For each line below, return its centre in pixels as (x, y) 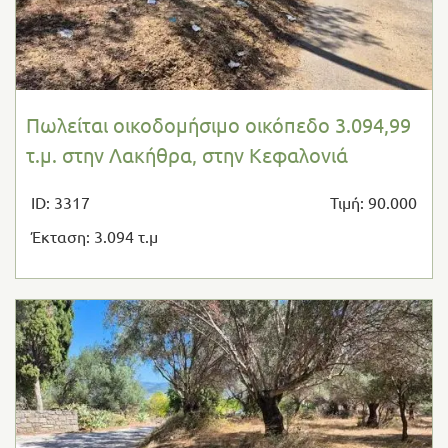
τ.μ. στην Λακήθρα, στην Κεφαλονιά (187, 154)
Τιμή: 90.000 (373, 201)
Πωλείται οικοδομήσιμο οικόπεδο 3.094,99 (218, 124)
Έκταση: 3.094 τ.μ (94, 235)
